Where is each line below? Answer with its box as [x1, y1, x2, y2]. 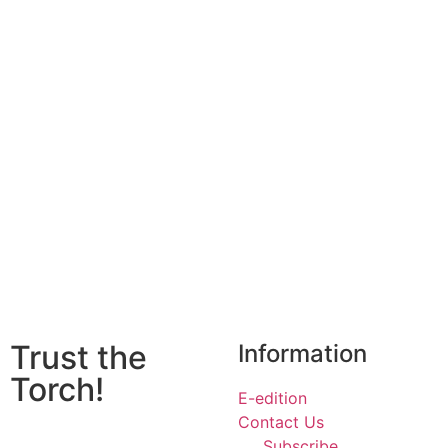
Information [238, 339, 367, 369]
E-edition [238, 388, 307, 409]
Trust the [10, 338, 147, 378]
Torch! [10, 370, 104, 410]
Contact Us [238, 412, 324, 433]
